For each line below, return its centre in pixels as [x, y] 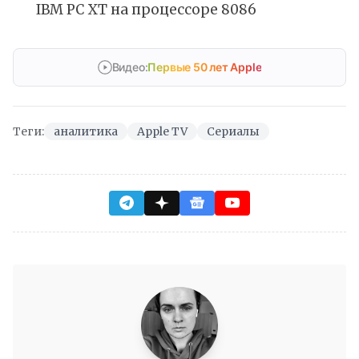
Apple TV [162, 131]
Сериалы [233, 131]
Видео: [130, 67]
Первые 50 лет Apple [205, 67]
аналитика [86, 131]
